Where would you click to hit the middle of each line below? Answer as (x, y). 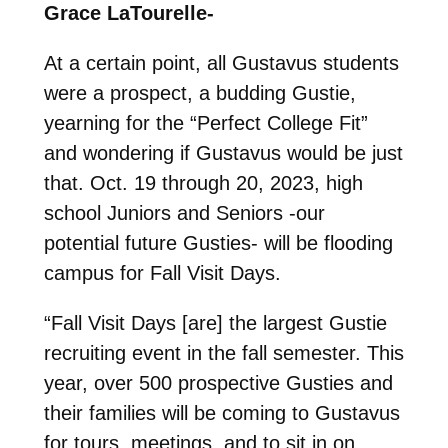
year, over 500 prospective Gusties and (218, 382)
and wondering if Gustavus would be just (223, 152)
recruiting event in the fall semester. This (223, 352)
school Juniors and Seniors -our (184, 212)
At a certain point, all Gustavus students (221, 62)
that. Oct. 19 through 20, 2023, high (203, 182)
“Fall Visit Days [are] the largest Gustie (215, 322)
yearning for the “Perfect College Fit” (205, 122)
